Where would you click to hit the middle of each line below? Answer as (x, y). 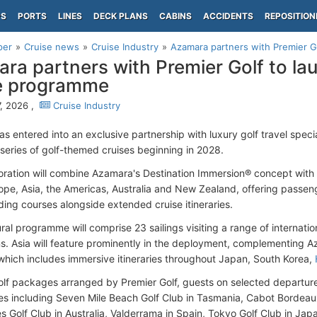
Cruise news (52, 47)
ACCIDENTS (228, 16)
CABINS (175, 16)
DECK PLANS (121, 16)
